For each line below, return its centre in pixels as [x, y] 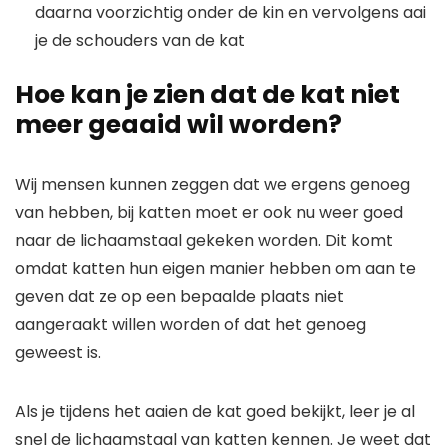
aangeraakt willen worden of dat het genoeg [190, 324]
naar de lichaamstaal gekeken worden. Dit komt [204, 240]
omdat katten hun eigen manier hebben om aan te [215, 268]
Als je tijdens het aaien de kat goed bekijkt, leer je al [215, 411]
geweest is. [58, 352]
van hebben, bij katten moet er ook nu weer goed [209, 212]
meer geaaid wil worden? [178, 124]
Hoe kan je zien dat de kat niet [207, 94]
